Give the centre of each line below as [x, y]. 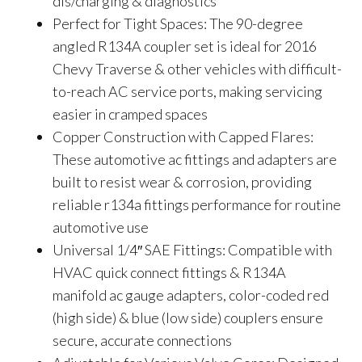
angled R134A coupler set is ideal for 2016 [185, 46]
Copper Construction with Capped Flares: [183, 137]
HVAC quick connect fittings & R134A [169, 272]
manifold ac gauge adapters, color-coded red [191, 295]
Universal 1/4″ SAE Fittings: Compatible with [192, 250]
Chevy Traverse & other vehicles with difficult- [197, 69]
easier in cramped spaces [130, 114]
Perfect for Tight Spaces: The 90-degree [178, 23]
